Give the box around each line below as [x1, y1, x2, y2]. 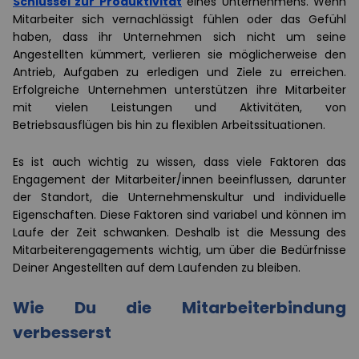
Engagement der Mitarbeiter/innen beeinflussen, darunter [13, 171, 346, 188]
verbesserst [13, 321, 111, 344]
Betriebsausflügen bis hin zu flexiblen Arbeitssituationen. [13, 116, 335, 133]
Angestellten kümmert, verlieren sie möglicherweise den [13, 46, 346, 63]
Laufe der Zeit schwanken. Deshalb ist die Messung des [13, 224, 346, 240]
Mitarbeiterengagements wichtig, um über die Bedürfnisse [13, 241, 346, 258]
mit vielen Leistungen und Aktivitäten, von [13, 99, 346, 115]
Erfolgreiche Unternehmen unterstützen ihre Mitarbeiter [13, 81, 346, 98]
